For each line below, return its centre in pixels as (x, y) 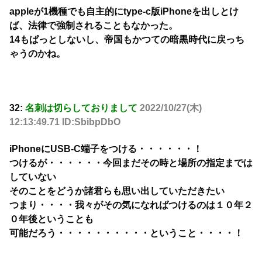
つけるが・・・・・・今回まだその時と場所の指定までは (131, 163)
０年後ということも (51, 219)
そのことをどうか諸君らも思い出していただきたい (117, 191)
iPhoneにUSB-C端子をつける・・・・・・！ (106, 149)
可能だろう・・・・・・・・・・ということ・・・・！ (126, 233)
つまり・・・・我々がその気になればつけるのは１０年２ (131, 205)
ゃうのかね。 (37, 54)
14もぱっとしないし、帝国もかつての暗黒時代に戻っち (127, 40)
